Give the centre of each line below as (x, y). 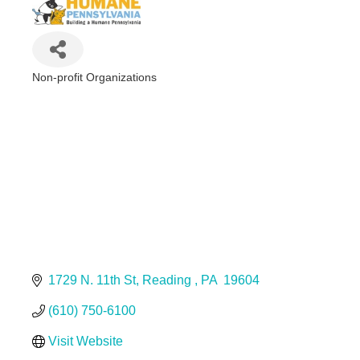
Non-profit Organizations (94, 77)
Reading (168, 280)
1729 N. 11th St (92, 280)
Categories (65, 89)
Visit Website (85, 341)
